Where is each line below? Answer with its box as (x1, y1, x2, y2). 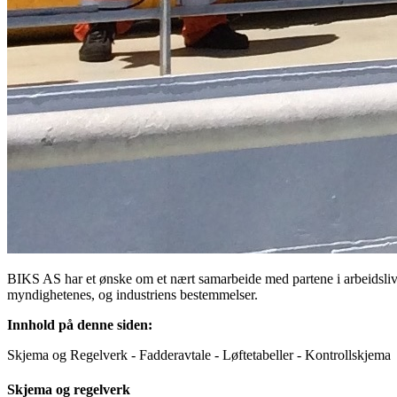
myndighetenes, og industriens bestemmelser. (7, 286, 258, 302)
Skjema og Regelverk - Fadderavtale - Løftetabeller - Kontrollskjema (7, 346, 391, 362)
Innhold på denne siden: (7, 316, 152, 332)
